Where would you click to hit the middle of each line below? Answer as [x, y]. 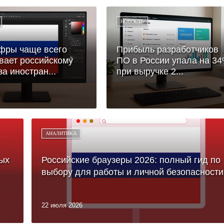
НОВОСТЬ [132, 21]
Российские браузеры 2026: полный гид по [131, 160]
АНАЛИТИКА [61, 133]
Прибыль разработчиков [167, 49]
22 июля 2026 [62, 205]
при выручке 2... [150, 71]
